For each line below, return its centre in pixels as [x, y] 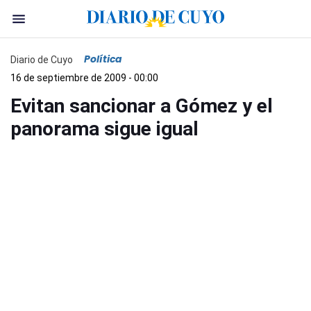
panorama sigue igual [104, 129]
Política [103, 59]
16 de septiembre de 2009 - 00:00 [84, 78]
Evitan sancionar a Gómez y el [142, 106]
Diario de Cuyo [42, 59]
